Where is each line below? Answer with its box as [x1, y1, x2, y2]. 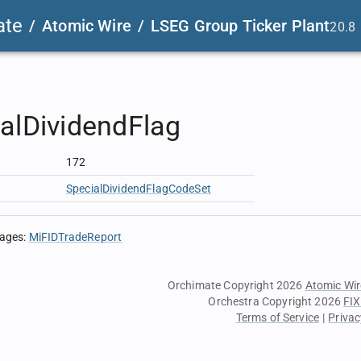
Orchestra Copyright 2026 [208, 295, 344, 308]
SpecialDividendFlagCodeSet [66, 182, 211, 195]
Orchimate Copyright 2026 [167, 279, 305, 292]
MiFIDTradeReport [28, 230, 122, 243]
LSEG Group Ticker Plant [150, 16, 330, 35]
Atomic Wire [42, 16, 131, 35]
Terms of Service [235, 311, 320, 324]
